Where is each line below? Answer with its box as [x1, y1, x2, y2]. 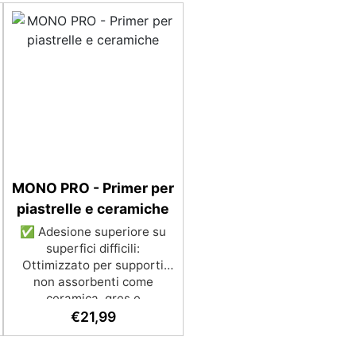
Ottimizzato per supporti [22, 257, 164, 273]
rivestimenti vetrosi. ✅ [26, 308, 160, 323]
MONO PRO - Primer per [12, 180, 175, 196]
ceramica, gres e [45, 291, 141, 306]
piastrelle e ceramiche [17, 200, 170, 217]
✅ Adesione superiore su [20, 224, 167, 239]
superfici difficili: [46, 241, 141, 256]
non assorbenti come [33, 274, 153, 289]
